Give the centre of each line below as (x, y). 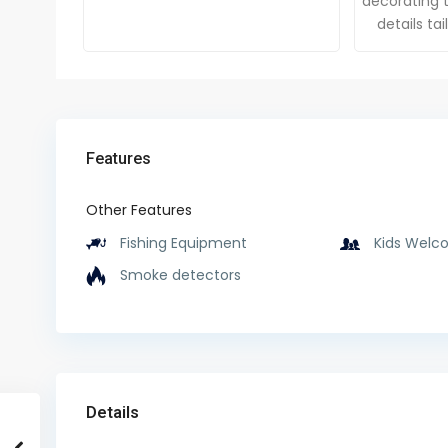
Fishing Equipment (181, 243)
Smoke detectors (178, 275)
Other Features (139, 210)
